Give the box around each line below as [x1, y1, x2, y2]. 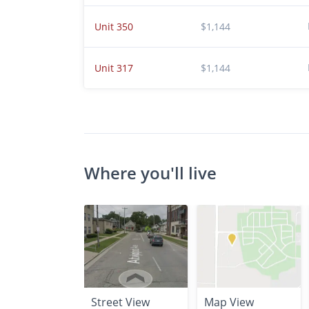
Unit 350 [94, 20, 133, 33]
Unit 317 [94, 61, 133, 74]
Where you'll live [84, 161, 217, 184]
